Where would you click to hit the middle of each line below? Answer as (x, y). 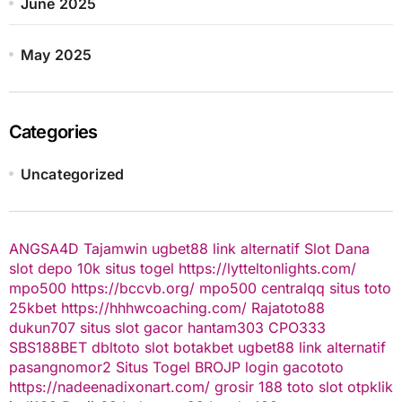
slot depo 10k (54, 269)
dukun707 (42, 328)
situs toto (360, 288)
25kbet (32, 308)
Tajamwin (115, 249)
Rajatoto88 (288, 308)
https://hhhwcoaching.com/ (153, 308)
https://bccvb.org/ (132, 288)
